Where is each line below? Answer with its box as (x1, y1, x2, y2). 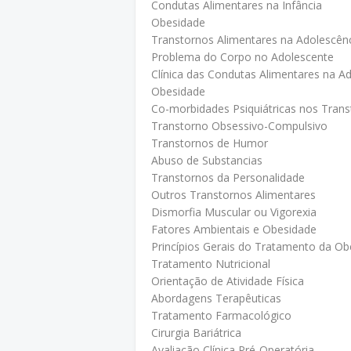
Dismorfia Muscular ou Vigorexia (151, 204, 317, 219)
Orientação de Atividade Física (151, 273, 304, 288)
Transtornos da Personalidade (151, 170, 305, 185)
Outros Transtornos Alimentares (151, 187, 316, 202)
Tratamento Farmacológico (151, 308, 291, 323)
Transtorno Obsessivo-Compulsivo (151, 118, 327, 133)
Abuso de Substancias (151, 153, 262, 168)
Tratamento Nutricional (151, 256, 270, 271)
